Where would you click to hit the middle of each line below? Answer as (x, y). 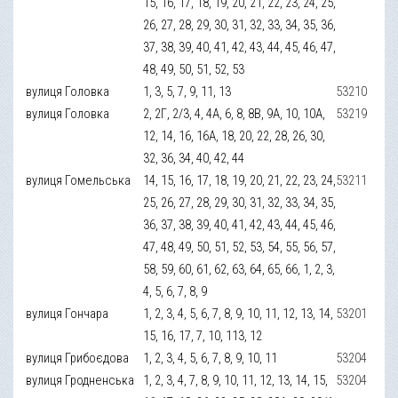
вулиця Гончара (68, 313)
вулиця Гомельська (79, 180)
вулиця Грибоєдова (78, 358)
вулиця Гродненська (80, 380)
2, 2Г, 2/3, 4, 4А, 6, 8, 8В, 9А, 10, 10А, (235, 113)
